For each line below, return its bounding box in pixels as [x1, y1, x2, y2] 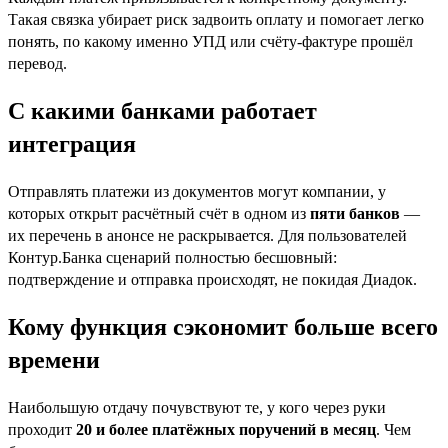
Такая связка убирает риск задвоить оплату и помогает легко [8, 11, 424, 29]
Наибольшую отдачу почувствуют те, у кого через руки [8, 398, 386, 416]
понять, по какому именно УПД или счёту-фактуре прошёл [8, 33, 413, 51]
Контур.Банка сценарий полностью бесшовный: [8, 249, 337, 267]
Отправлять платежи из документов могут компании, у [8, 183, 386, 201]
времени [8, 346, 100, 373]
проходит [8, 420, 76, 438]
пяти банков [310, 205, 400, 223]
